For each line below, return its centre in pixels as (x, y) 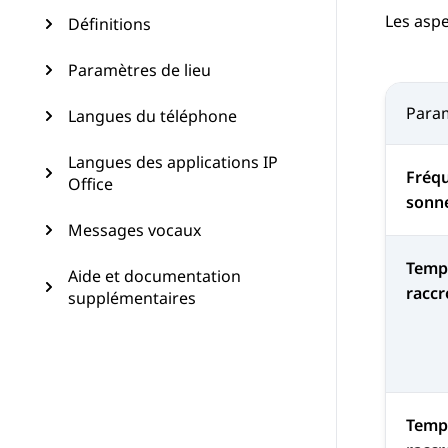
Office (90, 184)
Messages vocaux (134, 230)
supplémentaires (132, 298)
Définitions (109, 24)
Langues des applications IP (173, 162)
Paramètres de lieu (139, 70)
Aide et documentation (154, 276)
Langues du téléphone (152, 116)
